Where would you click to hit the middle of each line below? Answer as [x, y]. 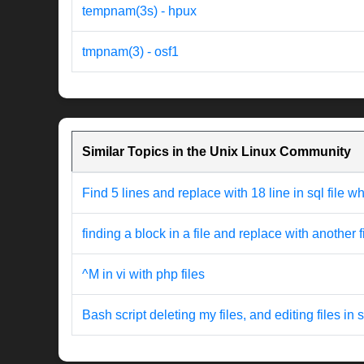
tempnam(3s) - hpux [139, 11]
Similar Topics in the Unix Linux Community [217, 152]
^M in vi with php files [143, 275]
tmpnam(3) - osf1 [130, 52]
